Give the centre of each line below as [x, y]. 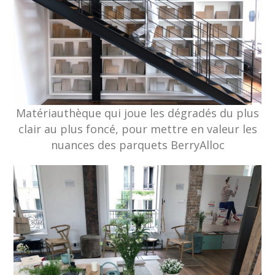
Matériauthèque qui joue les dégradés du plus [137, 113]
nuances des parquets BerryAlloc [137, 145]
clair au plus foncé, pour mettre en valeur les [137, 129]
